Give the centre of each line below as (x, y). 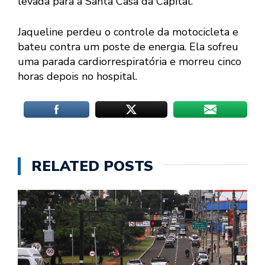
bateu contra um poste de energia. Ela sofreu (128, 47)
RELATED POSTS (92, 167)
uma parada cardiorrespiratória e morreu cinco (130, 62)
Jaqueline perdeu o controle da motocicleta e (128, 32)
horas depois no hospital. (77, 77)
